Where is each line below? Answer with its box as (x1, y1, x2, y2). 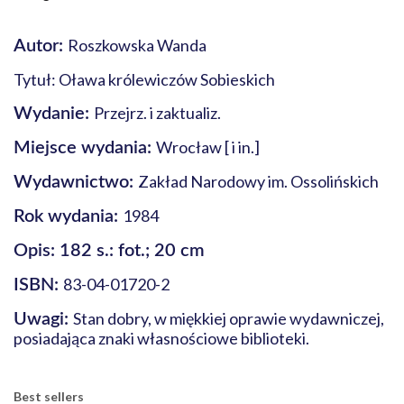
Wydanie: (14, 105, 94, 123)
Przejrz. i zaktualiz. (94, 103, 221, 123)
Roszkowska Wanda (68, 35, 207, 55)
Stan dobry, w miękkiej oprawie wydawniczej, (73, 308, 384, 328)
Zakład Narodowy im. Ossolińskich (138, 171, 379, 191)
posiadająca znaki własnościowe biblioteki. (14, 328, 309, 348)
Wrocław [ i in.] (156, 137, 260, 157)
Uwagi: (14, 310, 73, 328)
